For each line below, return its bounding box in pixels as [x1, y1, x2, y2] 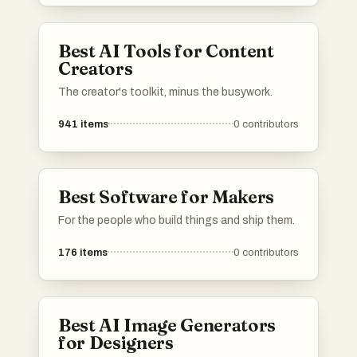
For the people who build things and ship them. [58, 214, 295, 226]
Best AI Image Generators [58, 313, 277, 336]
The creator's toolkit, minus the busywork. [58, 85, 273, 98]
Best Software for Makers [58, 185, 275, 208]
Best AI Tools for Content [58, 39, 274, 62]
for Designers [58, 331, 174, 354]
